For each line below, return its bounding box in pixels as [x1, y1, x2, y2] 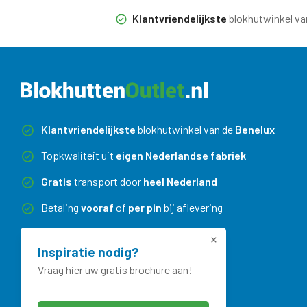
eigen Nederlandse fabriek [116, 148, 246, 162]
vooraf [81, 200, 114, 214]
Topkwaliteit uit [41, 148, 116, 162]
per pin [128, 200, 162, 214]
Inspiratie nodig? [38, 244, 139, 260]
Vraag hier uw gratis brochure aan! [38, 263, 193, 276]
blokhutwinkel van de [136, 122, 235, 136]
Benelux [235, 122, 275, 136]
